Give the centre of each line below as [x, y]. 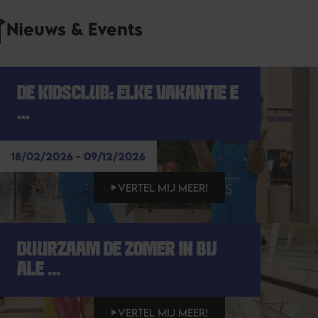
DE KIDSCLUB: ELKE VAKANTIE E [128, 94]
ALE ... [39, 270]
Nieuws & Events [75, 29]
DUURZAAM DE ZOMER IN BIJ [117, 250]
